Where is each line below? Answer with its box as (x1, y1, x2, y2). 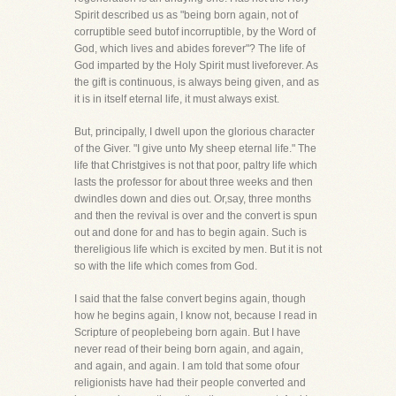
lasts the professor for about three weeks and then (74, 176, 313, 188)
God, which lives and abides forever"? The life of (74, 42, 305, 55)
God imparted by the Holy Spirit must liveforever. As (74, 59, 318, 72)
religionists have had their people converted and (74, 377, 306, 389)
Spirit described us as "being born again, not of (74, 9, 298, 21)
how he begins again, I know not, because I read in (74, 309, 317, 322)
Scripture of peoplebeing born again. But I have (74, 326, 301, 339)
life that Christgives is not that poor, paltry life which (74, 159, 317, 171)
